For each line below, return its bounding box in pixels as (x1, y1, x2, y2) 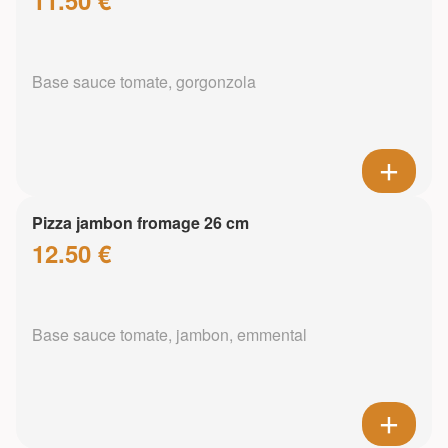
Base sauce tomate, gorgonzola (32, 70, 256, 94)
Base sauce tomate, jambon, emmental (32, 323, 307, 347)
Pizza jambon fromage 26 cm (32, 211, 249, 235)
